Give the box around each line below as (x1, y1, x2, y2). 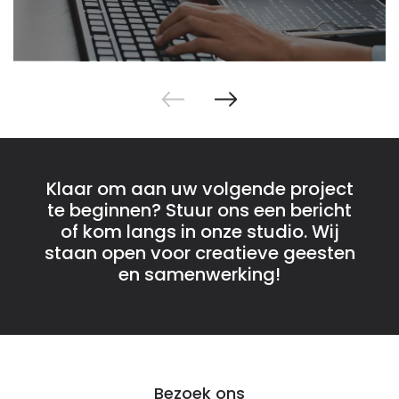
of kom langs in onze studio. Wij (60, 218, 339, 244)
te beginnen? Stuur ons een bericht (47, 197, 352, 223)
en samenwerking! (118, 261, 281, 287)
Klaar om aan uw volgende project (45, 175, 354, 201)
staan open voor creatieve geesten (44, 240, 355, 265)
